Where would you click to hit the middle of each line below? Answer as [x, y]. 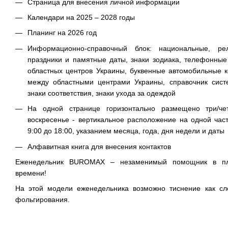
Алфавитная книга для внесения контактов [99, 146]
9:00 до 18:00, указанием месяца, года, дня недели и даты [126, 131]
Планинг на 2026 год [62, 33]
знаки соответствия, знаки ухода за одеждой [102, 93]
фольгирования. [42, 200]
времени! [31, 173]
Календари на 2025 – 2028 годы [81, 18]
